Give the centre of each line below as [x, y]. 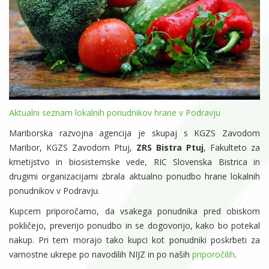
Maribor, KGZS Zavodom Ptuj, [73, 148]
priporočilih [213, 255]
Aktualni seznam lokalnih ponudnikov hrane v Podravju [115, 113]
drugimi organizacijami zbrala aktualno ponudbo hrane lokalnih [134, 177]
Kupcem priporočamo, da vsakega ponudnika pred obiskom [134, 211]
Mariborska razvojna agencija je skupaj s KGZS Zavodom [134, 133]
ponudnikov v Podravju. [56, 191]
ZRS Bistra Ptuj [170, 148]
